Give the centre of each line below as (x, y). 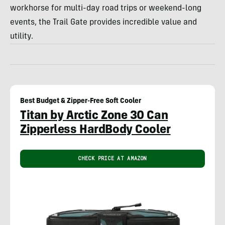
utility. (22, 36)
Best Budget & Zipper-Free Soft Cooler (81, 101)
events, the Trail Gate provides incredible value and (103, 22)
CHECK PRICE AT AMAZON (113, 158)
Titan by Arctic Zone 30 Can (94, 116)
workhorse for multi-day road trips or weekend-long (106, 8)
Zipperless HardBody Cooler (95, 130)
